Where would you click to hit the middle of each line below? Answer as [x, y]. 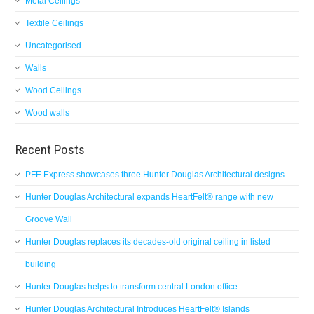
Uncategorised [54, 46]
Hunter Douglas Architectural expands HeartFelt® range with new [150, 197]
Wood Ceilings [54, 91]
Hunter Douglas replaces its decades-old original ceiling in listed [148, 242]
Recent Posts [50, 150]
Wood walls [48, 113]
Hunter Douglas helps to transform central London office [132, 287]
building [41, 265]
